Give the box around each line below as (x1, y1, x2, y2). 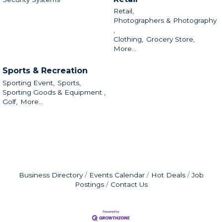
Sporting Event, (2, 78, 55, 87)
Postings (74, 180, 104, 189)
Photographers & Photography (113, 16, 217, 25)
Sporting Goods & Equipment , (2, 88, 106, 96)
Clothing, (113, 35, 143, 44)
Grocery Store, (146, 35, 195, 44)
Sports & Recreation (2, 66, 88, 76)
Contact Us (110, 180, 148, 189)
